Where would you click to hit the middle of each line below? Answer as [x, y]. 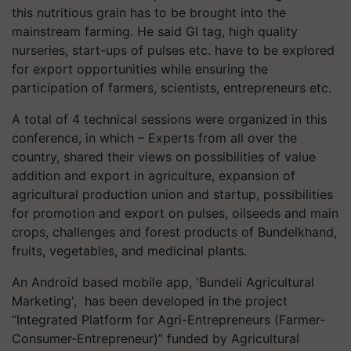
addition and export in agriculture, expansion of [154, 176]
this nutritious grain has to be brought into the [149, 13]
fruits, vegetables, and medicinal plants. [129, 251]
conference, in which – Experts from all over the [154, 138]
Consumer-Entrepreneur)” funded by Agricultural [156, 339]
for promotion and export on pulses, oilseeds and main [175, 213]
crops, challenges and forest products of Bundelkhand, [174, 232]
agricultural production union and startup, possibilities [172, 195]
